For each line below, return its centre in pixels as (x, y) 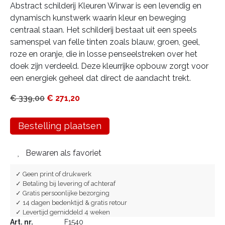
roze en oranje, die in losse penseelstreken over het (104, 54)
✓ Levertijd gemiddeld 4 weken (63, 212)
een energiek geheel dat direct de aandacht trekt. (100, 78)
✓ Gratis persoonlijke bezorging (63, 193)
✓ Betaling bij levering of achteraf (66, 184)
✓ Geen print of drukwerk (53, 174)
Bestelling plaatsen (60, 126)
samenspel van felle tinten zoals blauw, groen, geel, (105, 42)
